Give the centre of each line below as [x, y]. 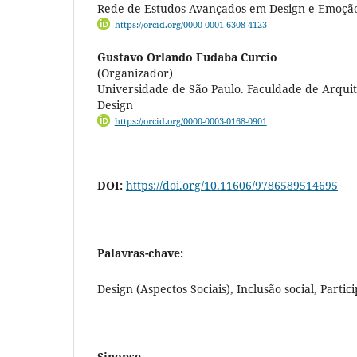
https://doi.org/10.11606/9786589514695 [232, 186]
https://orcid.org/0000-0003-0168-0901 [190, 122]
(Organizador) [135, 73]
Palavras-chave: [140, 253]
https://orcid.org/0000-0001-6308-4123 [190, 24]
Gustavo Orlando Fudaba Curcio [187, 57]
